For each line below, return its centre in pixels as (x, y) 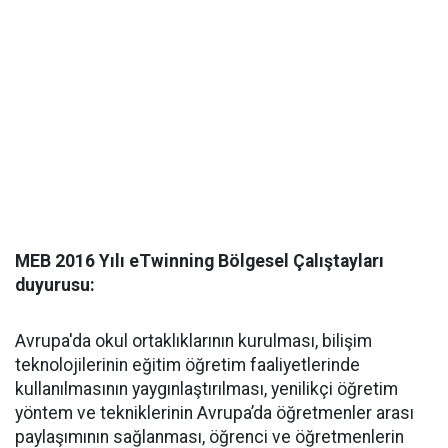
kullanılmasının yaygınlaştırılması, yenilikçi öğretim (206, 389)
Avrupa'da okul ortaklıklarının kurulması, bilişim (193, 341)
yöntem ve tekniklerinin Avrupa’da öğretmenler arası (214, 413)
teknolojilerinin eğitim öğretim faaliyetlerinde (187, 365)
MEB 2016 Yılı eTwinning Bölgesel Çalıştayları (199, 261)
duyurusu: (55, 285)
